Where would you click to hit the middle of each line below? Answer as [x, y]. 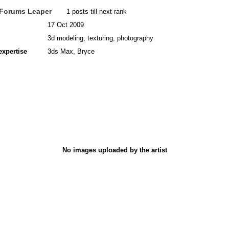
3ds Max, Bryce [70, 51]
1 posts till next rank [96, 11]
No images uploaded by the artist [114, 150]
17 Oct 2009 [65, 25]
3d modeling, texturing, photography [99, 38]
